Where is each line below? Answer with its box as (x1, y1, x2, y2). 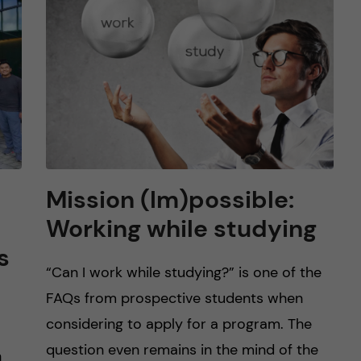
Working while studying (45, 213, 317, 244)
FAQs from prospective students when (45, 288, 303, 308)
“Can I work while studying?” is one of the (45, 263, 322, 282)
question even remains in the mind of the (45, 340, 318, 359)
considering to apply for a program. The (45, 314, 312, 334)
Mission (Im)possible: (45, 184, 294, 215)
